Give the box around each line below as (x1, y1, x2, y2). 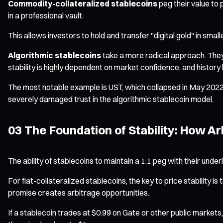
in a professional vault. (8, 10, 84, 20)
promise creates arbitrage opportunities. (8, 187, 149, 198)
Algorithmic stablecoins (8, 50, 101, 60)
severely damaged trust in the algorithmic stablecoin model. (8, 94, 214, 104)
